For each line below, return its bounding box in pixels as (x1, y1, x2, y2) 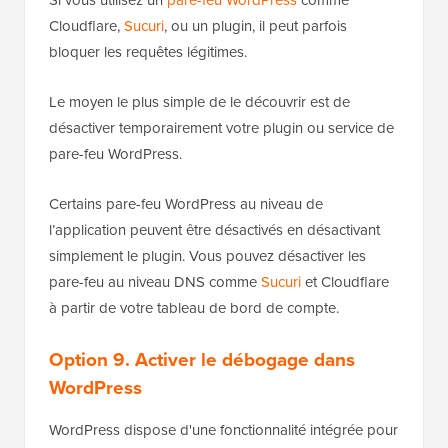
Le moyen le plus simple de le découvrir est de (49, 90, 350, 112)
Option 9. (49, 344, 135, 373)
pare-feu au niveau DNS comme (49, 270, 261, 292)
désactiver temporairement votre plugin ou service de (49, 116, 394, 138)
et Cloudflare (301, 270, 389, 292)
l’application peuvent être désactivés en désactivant (49, 218, 380, 240)
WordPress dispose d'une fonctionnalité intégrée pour (49, 418, 398, 440)
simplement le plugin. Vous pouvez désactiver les (49, 244, 366, 266)
